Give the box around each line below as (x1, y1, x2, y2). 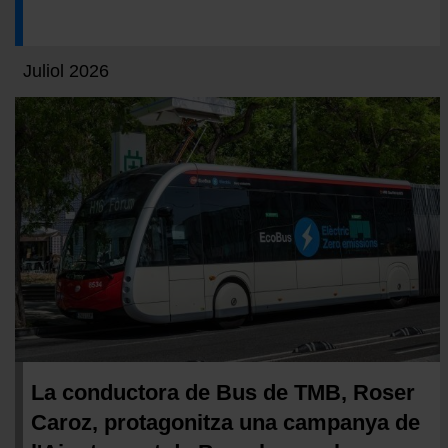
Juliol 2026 (23, 60, 109, 81)
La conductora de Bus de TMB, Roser (31, 380, 415, 406)
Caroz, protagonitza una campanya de (31, 410, 420, 436)
